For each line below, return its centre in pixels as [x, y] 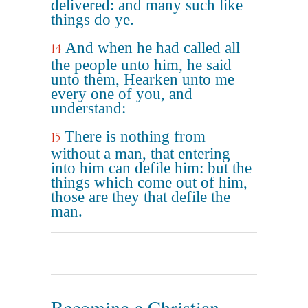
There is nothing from [135, 136]
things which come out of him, [149, 183]
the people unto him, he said [141, 65]
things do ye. [92, 20]
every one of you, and [122, 94]
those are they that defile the [141, 197]
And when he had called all [153, 48]
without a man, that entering [141, 154]
